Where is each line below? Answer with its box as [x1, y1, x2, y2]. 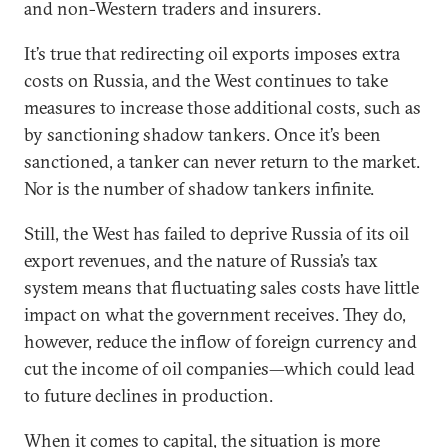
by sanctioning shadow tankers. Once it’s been [24, 123, 381, 146]
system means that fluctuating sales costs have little [24, 276, 419, 299]
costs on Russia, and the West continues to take [24, 69, 388, 92]
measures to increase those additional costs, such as [24, 96, 421, 119]
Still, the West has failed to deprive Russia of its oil [24, 222, 409, 245]
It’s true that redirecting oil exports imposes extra [24, 42, 400, 65]
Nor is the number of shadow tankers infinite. [24, 177, 374, 200]
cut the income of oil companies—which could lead [24, 357, 415, 380]
